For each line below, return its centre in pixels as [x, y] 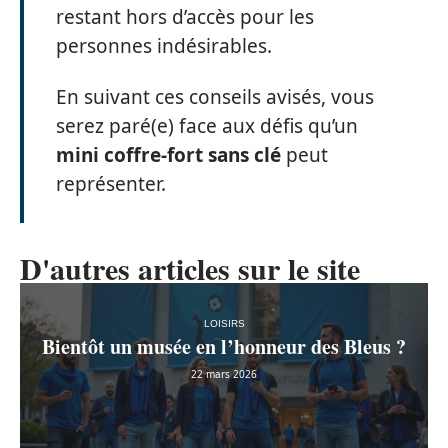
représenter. [111, 184]
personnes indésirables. [164, 45]
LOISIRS [224, 323]
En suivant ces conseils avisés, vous [215, 97]
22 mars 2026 [224, 373]
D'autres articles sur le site [190, 268]
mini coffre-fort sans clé [168, 155]
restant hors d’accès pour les [185, 16]
